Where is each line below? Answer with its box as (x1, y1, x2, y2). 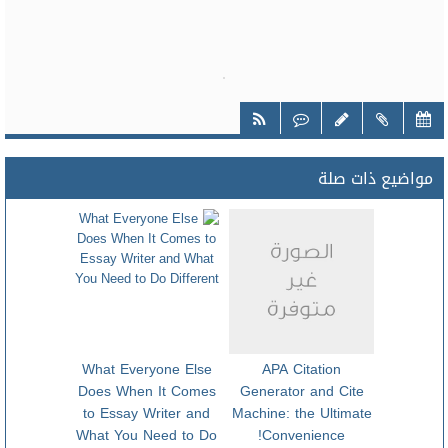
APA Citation (262, 356, 342, 383)
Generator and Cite (239, 378, 364, 405)
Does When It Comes (77, 378, 216, 405)
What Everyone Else (81, 356, 212, 383)
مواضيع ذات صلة (317, 163, 433, 194)
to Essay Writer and (83, 400, 211, 427)
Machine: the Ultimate (231, 400, 372, 427)
